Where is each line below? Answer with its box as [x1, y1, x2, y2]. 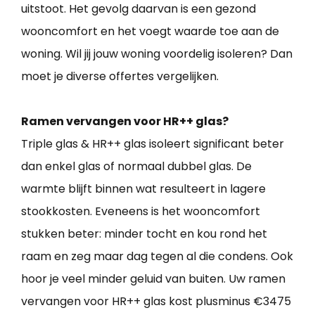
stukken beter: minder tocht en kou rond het [21, 225, 267, 242]
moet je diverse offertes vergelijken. [21, 67, 219, 84]
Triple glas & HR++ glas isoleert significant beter [21, 135, 284, 152]
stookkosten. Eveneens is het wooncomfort [21, 202, 260, 219]
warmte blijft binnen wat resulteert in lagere [21, 180, 266, 197]
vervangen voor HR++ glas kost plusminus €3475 [21, 292, 291, 309]
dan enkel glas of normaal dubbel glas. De [21, 157, 252, 174]
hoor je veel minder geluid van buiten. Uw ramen [21, 270, 285, 287]
